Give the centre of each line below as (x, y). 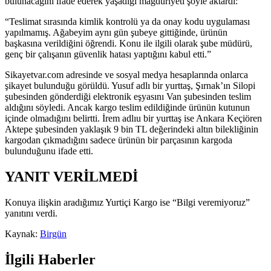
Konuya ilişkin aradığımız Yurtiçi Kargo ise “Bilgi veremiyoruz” (127, 203)
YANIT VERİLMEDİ (71, 177)
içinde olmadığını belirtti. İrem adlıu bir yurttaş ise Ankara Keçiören (133, 119)
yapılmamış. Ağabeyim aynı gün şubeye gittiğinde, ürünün (116, 33)
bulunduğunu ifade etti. (49, 151)
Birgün (53, 234)
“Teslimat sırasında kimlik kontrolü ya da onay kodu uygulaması (127, 22)
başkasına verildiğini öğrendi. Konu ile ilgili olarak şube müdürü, (129, 44)
